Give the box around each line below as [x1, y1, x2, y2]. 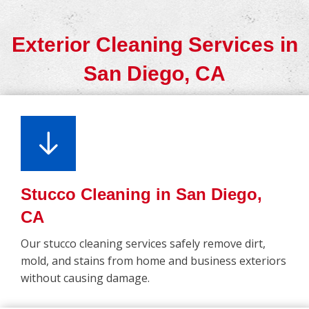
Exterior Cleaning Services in [11, 33, 298, 57]
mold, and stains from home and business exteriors [21, 253, 286, 269]
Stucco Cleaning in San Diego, [21, 185, 262, 204]
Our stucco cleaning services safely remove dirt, [21, 236, 266, 252]
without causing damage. [21, 270, 150, 286]
